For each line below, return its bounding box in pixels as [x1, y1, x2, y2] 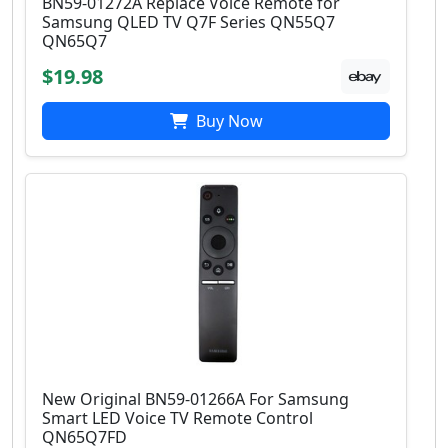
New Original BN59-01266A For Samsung [42, 387, 349, 410]
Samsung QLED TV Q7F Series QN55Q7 [42, 11, 335, 34]
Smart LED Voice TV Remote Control [42, 406, 313, 429]
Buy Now [191, 109, 263, 132]
